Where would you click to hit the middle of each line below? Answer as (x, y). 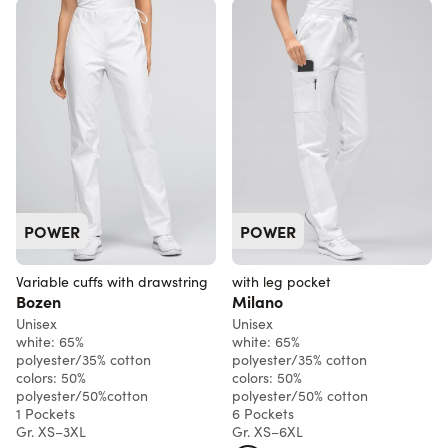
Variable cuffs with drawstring (112, 281)
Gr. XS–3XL (51, 431)
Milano (257, 300)
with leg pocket (281, 281)
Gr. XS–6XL (267, 431)
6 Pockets (263, 413)
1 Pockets (45, 413)
